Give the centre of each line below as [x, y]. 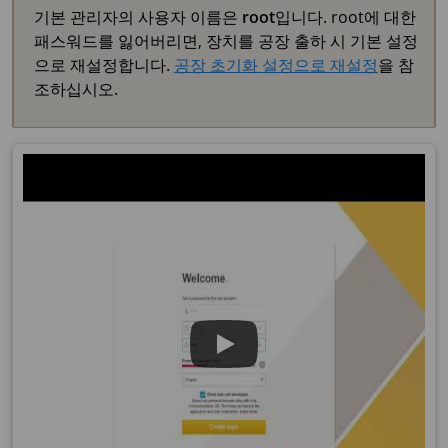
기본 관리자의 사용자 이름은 [138, 17]
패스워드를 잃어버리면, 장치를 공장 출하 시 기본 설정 [226, 41]
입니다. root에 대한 [345, 17]
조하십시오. [76, 89]
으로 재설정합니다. [104, 65]
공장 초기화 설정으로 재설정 [276, 65]
